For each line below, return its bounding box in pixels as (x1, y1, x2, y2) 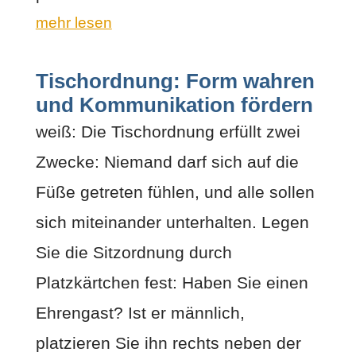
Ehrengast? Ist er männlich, (35, 303, 245, 322)
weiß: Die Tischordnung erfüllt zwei (35, 122, 300, 141)
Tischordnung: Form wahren (35, 69, 315, 92)
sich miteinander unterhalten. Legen (35, 212, 309, 231)
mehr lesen (35, 14, 112, 31)
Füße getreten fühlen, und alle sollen (35, 182, 315, 201)
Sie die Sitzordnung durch (35, 242, 232, 261)
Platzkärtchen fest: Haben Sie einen (35, 273, 308, 292)
